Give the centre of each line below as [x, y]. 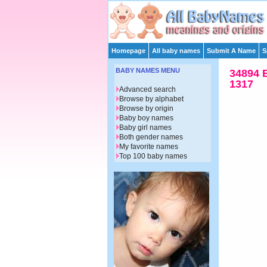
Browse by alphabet [151, 99]
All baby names [176, 51]
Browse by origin [146, 109]
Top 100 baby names [153, 156]
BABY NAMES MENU [148, 71]
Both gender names [151, 137]
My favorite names [149, 147]
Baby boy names [146, 118]
